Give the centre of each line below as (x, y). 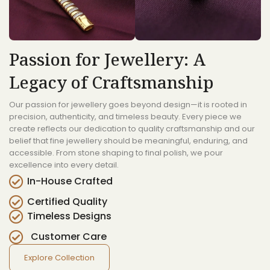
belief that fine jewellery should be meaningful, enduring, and (128, 140)
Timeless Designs (69, 216)
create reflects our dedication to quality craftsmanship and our (132, 128)
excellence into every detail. (64, 165)
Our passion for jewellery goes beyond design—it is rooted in (128, 104)
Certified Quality (67, 201)
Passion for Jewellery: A (107, 59)
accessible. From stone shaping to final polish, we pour (116, 152)
